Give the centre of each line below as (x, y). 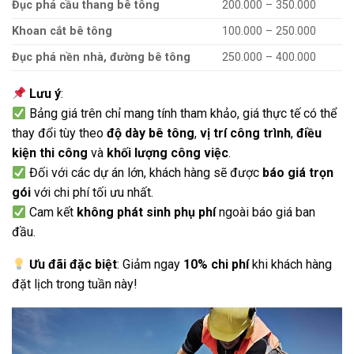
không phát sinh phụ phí (147, 213)
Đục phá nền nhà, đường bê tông (101, 58)
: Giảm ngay (151, 265)
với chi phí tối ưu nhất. (92, 193)
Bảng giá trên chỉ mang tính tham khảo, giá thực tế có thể (182, 114)
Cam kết (52, 213)
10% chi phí (217, 265)
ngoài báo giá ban (266, 213)
